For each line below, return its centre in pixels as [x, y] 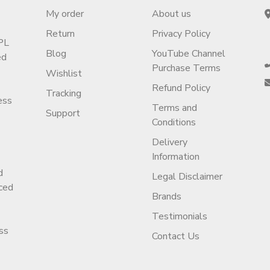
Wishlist [64, 74]
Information [175, 157]
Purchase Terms [186, 68]
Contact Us [175, 237]
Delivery [169, 143]
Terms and [174, 108]
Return [61, 34]
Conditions [174, 123]
